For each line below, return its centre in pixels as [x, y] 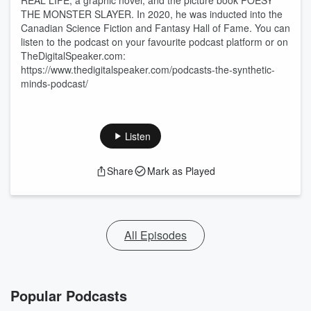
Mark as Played [181, 171]
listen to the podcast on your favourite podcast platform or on [154, 42]
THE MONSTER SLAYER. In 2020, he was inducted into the [152, 14]
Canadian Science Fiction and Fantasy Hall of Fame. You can [155, 28]
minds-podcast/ [54, 83]
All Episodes [155, 235]
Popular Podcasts [69, 295]
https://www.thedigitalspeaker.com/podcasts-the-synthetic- [148, 69]
